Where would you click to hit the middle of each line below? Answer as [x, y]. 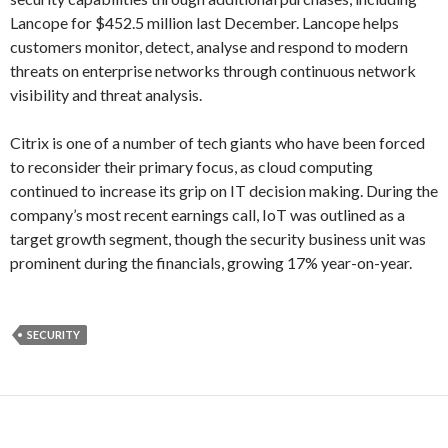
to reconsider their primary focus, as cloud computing [191, 166]
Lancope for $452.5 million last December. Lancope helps [204, 22]
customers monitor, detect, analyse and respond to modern [209, 46]
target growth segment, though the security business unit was [218, 238]
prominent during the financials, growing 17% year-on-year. [211, 262]
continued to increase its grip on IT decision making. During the [224, 190]
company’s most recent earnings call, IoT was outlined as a [207, 214]
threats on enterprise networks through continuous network [213, 70]
